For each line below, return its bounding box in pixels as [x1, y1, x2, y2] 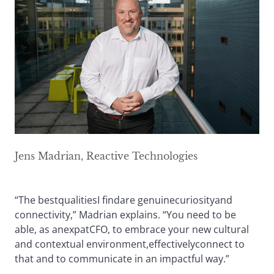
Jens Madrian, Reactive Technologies [15, 149, 198, 162]
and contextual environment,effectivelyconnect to [15, 237, 245, 251]
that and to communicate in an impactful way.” [15, 251, 229, 265]
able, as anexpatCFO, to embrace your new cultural [15, 222, 249, 236]
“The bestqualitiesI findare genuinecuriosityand [15, 193, 232, 207]
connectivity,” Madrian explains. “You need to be [15, 207, 236, 221]
